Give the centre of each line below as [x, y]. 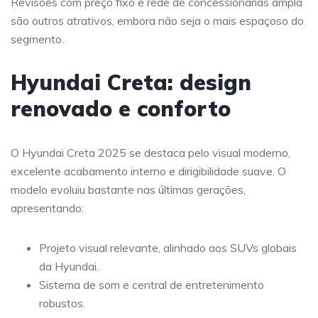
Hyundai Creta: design [131, 83]
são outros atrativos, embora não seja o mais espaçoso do [157, 21]
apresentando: [47, 208]
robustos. [62, 303]
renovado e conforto [121, 109]
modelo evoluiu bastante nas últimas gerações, [128, 190]
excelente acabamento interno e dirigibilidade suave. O [148, 171]
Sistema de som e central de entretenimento [152, 285]
